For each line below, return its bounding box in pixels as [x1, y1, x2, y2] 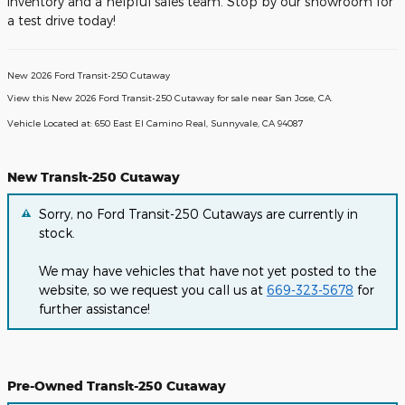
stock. [39, 225, 75, 241]
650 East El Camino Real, [95, 117, 208, 128]
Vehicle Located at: [7, 117, 95, 128]
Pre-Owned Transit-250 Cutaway [7, 377, 226, 393]
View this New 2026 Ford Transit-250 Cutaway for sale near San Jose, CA [7, 91, 331, 103]
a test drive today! [7, 12, 116, 28]
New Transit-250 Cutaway [7, 168, 180, 184]
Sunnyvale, [211, 117, 259, 128]
